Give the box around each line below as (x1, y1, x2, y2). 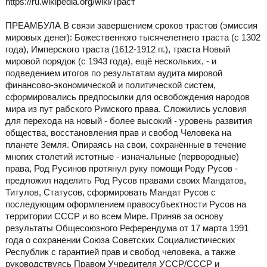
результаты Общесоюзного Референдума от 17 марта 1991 (5, 223, 249, 234)
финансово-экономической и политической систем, (5, 80, 216, 91)
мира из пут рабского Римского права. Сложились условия (5, 104, 247, 114)
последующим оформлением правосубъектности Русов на (5, 199, 246, 210)
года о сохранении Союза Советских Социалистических (5, 235, 235, 246)
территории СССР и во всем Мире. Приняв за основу (5, 211, 223, 222)
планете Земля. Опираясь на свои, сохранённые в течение (5, 139, 246, 150)
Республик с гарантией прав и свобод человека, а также (5, 247, 235, 257)
